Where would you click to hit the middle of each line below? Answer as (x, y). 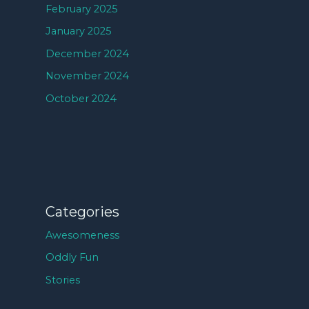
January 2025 (79, 31)
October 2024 (81, 99)
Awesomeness (83, 235)
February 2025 (82, 9)
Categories (83, 211)
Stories (63, 280)
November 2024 (88, 76)
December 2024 (88, 53)
